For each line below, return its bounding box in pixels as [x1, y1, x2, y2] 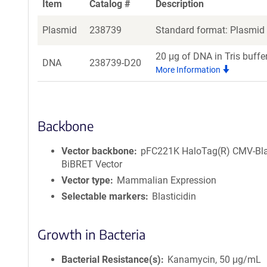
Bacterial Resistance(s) [61, 254, 161, 265]
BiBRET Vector [61, 159, 122, 170]
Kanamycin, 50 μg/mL [167, 254, 262, 265]
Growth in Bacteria [38, 226, 145, 243]
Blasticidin [152, 191, 197, 202]
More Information [156, 65, 222, 74]
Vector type [61, 175, 110, 186]
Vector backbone [61, 145, 134, 157]
